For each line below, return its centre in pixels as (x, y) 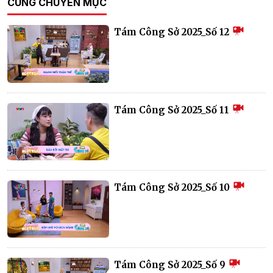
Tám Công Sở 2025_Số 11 (173, 110)
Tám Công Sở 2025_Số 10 (173, 187)
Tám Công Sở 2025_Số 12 (173, 32)
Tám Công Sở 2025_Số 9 (171, 264)
